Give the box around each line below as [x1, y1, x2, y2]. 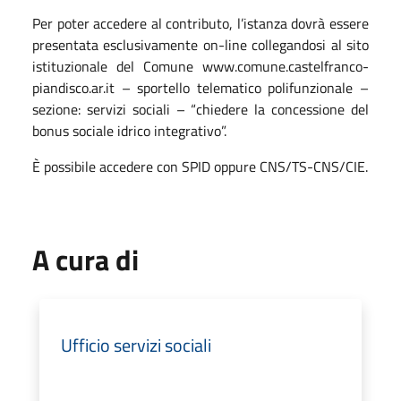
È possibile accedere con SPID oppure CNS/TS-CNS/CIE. [32, 155, 368, 177]
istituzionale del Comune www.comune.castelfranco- [32, 55, 369, 77]
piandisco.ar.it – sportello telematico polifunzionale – [32, 76, 369, 98]
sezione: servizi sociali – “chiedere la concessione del [32, 98, 369, 120]
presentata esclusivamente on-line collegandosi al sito [32, 33, 369, 55]
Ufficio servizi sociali [61, 330, 211, 359]
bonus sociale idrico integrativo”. [32, 119, 226, 141]
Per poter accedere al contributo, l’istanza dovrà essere [32, 12, 369, 34]
